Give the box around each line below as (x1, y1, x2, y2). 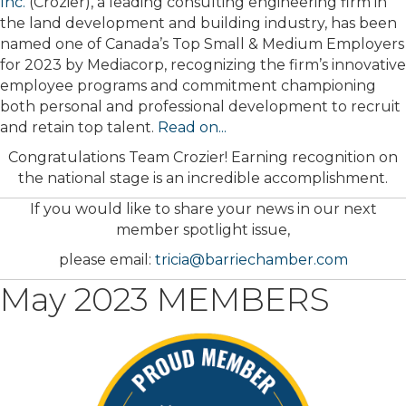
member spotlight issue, (116, 221, 290, 239)
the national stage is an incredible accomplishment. (18, 169, 388, 188)
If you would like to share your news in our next (29, 200, 377, 218)
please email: (58, 251, 155, 269)
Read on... (158, 119, 227, 137)
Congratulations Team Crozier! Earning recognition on (8, 149, 398, 167)
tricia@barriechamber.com (154, 251, 348, 269)
